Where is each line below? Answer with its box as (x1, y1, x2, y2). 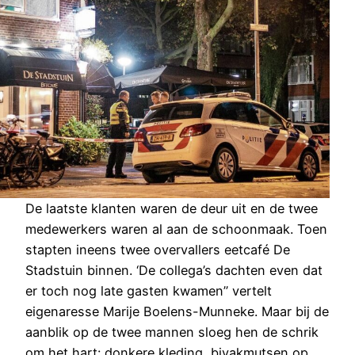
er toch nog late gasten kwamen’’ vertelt (25, 282, 272, 299)
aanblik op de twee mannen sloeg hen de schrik (25, 323, 319, 340)
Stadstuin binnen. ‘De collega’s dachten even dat (25, 261, 323, 278)
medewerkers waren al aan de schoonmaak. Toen (25, 220, 327, 237)
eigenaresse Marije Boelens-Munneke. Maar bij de (25, 303, 329, 319)
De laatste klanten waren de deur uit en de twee (25, 200, 318, 216)
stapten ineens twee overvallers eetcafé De (25, 241, 290, 258)
